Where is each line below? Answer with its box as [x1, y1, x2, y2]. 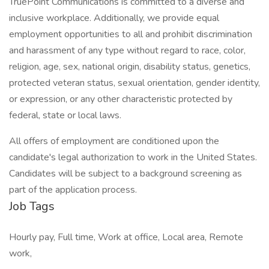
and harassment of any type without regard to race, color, [9, 44, 246, 57]
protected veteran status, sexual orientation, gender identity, [9, 76, 260, 89]
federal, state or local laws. [9, 109, 121, 122]
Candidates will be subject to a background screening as [9, 167, 242, 180]
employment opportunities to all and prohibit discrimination [9, 28, 252, 41]
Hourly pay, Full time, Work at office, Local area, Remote [9, 231, 243, 244]
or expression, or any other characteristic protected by [9, 92, 232, 106]
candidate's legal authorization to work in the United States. [9, 151, 257, 164]
